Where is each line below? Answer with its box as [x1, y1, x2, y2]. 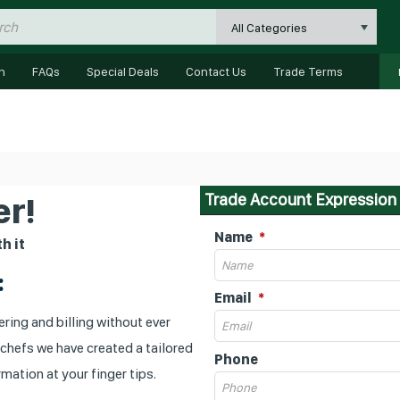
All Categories [231, 21, 308, 35]
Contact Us [185, 64, 246, 79]
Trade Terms [272, 64, 343, 79]
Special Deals [86, 64, 159, 79]
